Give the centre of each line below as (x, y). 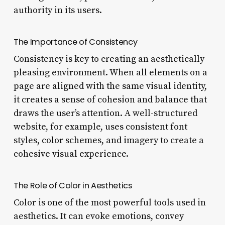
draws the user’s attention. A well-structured (105, 113)
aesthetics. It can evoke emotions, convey (98, 216)
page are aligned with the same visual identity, (110, 86)
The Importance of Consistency (75, 42)
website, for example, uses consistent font (100, 127)
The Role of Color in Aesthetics (73, 185)
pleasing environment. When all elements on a (110, 72)
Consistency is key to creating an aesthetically (109, 59)
